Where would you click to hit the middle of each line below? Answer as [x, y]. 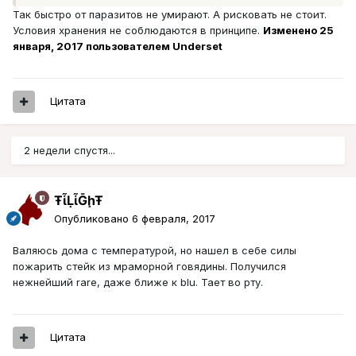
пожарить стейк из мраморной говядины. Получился [149, 267]
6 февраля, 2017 [174, 219]
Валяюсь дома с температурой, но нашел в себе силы [155, 251]
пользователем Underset [153, 46]
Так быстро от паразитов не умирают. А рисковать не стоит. [170, 15]
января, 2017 [48, 46]
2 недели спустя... [70, 151]
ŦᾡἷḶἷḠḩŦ [79, 201]
